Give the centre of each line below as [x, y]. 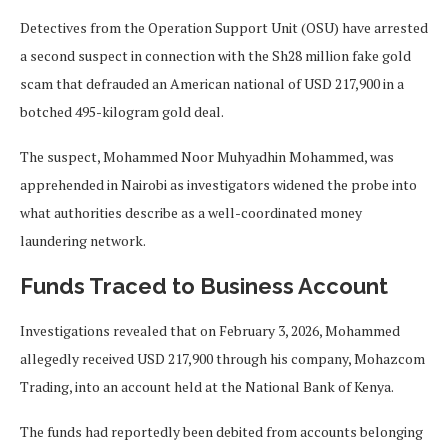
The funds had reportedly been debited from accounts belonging [221, 432]
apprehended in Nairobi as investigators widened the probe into [218, 185]
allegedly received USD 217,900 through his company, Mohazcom [222, 359]
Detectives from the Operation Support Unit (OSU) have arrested [224, 28]
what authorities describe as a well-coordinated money [191, 213]
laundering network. [83, 241]
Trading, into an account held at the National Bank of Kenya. [207, 387]
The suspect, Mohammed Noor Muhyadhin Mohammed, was [207, 157]
